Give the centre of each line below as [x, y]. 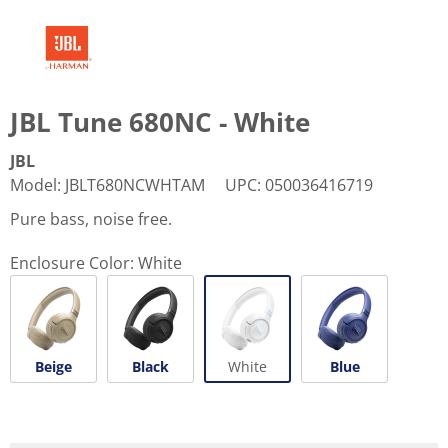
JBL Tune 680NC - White [160, 121]
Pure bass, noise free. [91, 218]
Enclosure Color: [72, 262]
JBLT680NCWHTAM [135, 184]
